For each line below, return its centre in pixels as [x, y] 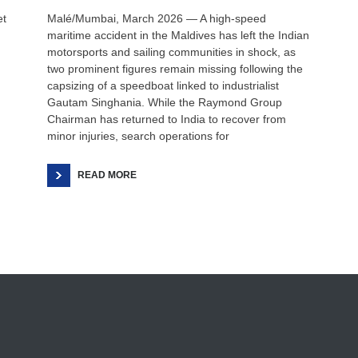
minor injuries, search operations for [138, 136]
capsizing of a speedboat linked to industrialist [163, 86]
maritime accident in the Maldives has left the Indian [178, 35]
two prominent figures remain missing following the [175, 69]
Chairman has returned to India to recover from [167, 119]
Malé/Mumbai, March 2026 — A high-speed [157, 18]
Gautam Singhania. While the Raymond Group [165, 102]
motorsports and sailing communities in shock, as [171, 52]
